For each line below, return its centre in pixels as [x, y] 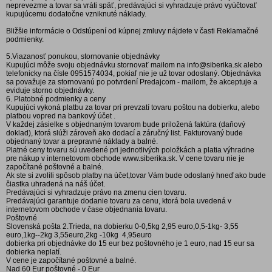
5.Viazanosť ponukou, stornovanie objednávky [83, 56]
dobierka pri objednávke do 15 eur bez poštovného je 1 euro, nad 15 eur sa [130, 243]
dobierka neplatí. [34, 252]
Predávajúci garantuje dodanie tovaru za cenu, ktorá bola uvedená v [119, 201]
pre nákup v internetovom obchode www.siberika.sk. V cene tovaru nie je [125, 158]
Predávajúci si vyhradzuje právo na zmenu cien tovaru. [96, 192]
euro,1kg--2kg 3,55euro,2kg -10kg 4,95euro [79, 235]
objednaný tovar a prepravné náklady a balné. [82, 141]
